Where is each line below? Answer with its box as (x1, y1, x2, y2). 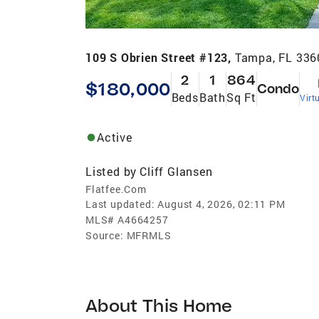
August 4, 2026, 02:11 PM (157, 197, 286, 211)
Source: (85, 228, 124, 242)
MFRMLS (126, 228, 172, 242)
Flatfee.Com (85, 182, 147, 196)
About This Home (85, 293, 233, 316)
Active (97, 129, 132, 145)
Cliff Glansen (140, 163, 213, 179)
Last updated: (85, 197, 155, 211)
